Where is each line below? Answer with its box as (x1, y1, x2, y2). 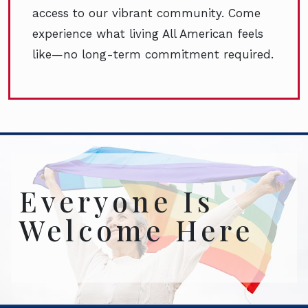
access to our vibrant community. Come (32, 6, 261, 21)
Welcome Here (19, 211, 254, 249)
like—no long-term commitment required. (32, 47, 274, 62)
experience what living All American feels (32, 27, 263, 41)
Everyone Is (19, 182, 214, 220)
